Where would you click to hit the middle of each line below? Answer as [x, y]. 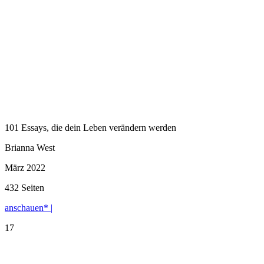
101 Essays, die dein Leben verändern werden [90, 127]
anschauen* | [29, 207]
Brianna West [30, 147]
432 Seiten [24, 187]
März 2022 [25, 167]
